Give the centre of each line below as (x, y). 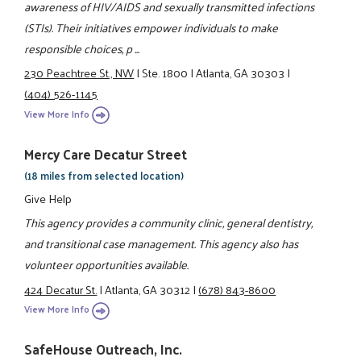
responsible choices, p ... (82, 48)
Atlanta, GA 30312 (148, 289)
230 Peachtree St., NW (79, 73)
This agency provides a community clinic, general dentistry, (169, 223)
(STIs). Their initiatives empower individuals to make (151, 27)
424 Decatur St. (61, 289)
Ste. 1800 (165, 73)
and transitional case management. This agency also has (162, 244)
